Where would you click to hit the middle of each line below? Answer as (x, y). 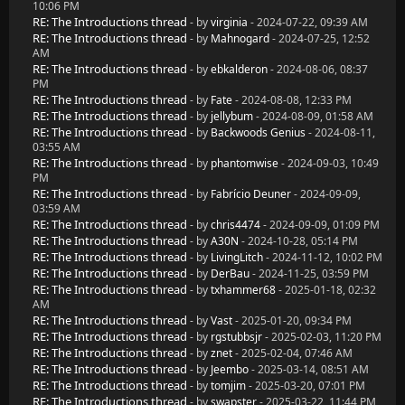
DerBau (230, 273)
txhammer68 (243, 290)
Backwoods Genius (258, 132)
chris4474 (235, 225)
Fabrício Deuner (251, 194)
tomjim (228, 386)
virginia (229, 22)
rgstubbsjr (236, 337)
